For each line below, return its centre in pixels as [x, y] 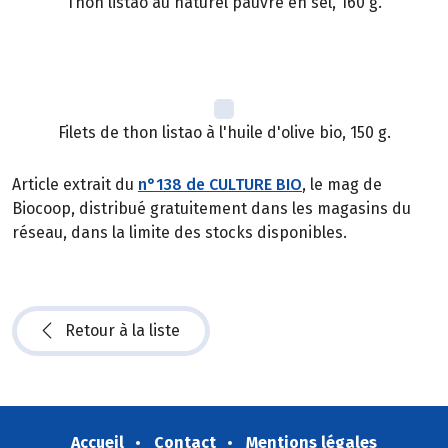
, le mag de [342, 185]
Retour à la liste [122, 331]
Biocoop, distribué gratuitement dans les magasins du [211, 209]
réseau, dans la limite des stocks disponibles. [179, 233]
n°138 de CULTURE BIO [220, 185]
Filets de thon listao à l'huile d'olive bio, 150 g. [224, 132]
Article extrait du [75, 185]
